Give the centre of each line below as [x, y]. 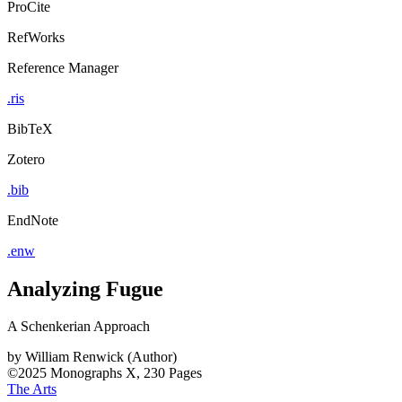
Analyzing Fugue [85, 288]
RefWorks [36, 37]
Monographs [86, 373]
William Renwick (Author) [101, 357]
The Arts [32, 389]
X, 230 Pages [164, 373]
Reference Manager [63, 67]
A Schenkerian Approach [79, 327]
